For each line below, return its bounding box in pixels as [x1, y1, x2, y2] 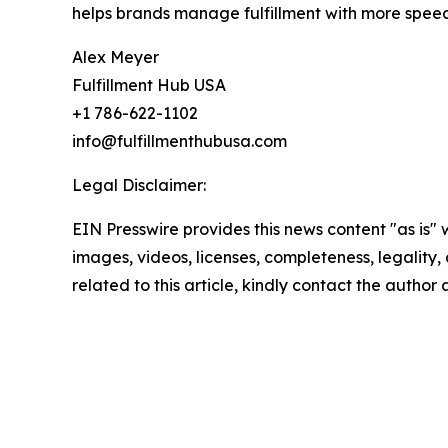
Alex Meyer [72, 47, 159, 68]
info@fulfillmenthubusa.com [72, 131, 287, 152]
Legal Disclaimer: [72, 175, 206, 196]
